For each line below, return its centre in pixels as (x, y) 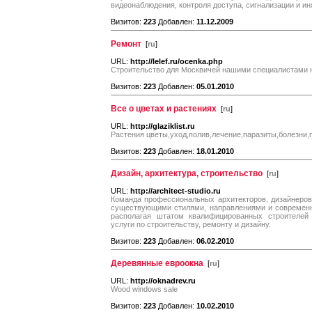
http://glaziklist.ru (163, 126)
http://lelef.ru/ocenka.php (177, 61)
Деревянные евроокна (157, 263)
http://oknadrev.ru (163, 281)
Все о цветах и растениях (164, 109)
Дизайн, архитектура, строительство (187, 173)
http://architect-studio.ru (175, 191)
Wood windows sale (144, 289)
